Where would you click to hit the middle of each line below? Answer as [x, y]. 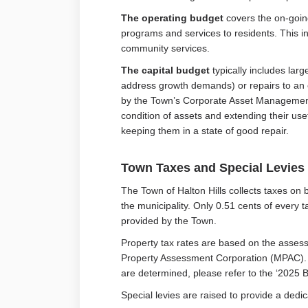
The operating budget [172, 18]
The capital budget [165, 70]
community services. [166, 48]
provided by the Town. [168, 220]
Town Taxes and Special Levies [212, 167]
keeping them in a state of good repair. [205, 130]
